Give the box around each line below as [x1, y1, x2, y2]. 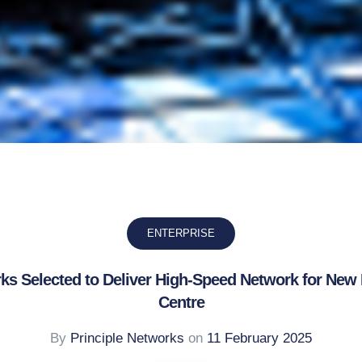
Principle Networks [70, 330, 184, 346]
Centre [158, 293, 204, 311]
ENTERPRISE [147, 227, 215, 240]
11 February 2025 [207, 330, 312, 346]
